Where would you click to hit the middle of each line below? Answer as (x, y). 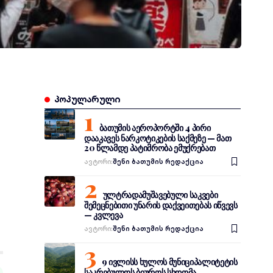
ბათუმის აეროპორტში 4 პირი (155, 128)
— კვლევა (103, 215)
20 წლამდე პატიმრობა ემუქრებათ (150, 148)
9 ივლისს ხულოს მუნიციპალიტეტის (169, 262)
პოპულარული (87, 99)
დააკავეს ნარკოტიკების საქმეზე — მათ (158, 138)
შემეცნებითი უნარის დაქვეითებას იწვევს (161, 205)
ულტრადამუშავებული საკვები (160, 195)
